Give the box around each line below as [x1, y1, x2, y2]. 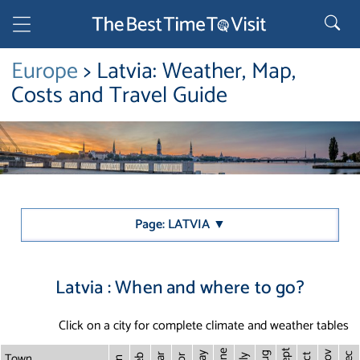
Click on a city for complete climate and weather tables [59, 315, 349, 337]
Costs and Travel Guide [11, 77, 227, 114]
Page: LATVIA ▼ [134, 214, 226, 236]
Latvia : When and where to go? [55, 273, 305, 304]
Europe [11, 53, 84, 90]
